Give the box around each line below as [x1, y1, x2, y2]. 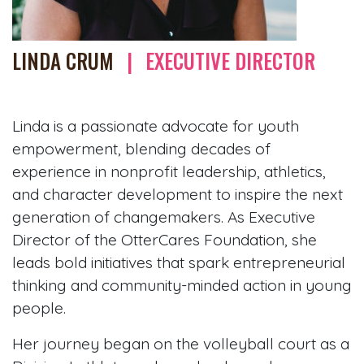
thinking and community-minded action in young [12, 275, 352, 295]
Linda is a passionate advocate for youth [12, 115, 299, 136]
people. [12, 297, 66, 318]
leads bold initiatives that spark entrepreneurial [12, 252, 345, 272]
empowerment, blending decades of [12, 138, 271, 158]
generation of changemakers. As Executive [12, 206, 315, 227]
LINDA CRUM [12, 45, 119, 76]
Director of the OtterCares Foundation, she [12, 229, 317, 249]
